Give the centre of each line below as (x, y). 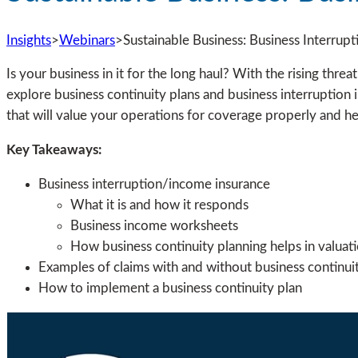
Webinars (87, 40)
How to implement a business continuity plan (170, 288)
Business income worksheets (154, 225)
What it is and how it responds (159, 205)
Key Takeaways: (54, 150)
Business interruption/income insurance (154, 184)
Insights (29, 40)
